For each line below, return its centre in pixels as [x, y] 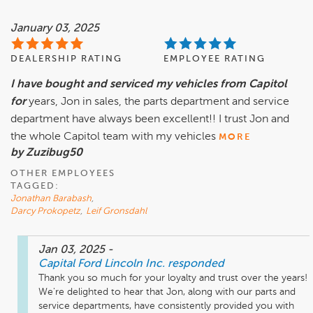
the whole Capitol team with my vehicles [113, 137]
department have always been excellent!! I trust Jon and [150, 119]
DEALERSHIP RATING [66, 59]
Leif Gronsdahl [116, 211]
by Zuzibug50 [46, 153]
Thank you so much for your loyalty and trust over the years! [173, 278]
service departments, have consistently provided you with [166, 306]
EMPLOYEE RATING [214, 59]
